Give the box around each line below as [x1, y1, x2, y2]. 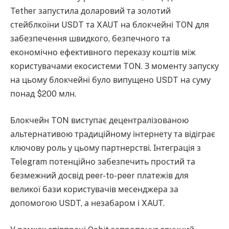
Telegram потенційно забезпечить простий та [10, 157, 195, 167]
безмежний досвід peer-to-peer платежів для [10, 171, 189, 180]
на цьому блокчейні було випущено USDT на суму [10, 75, 211, 85]
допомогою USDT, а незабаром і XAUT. [10, 198, 165, 208]
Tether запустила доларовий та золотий [10, 6, 171, 16]
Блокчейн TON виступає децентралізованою [10, 116, 189, 125]
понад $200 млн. [10, 89, 76, 99]
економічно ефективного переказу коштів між [10, 48, 196, 58]
